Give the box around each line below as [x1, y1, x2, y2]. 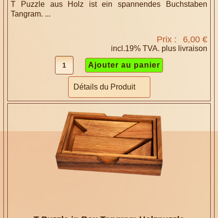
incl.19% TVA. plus [110, 44, 178, 53]
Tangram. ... [11, 9, 51, 18]
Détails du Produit [73, 82, 135, 91]
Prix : [156, 34, 179, 44]
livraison [178, 44, 207, 53]
